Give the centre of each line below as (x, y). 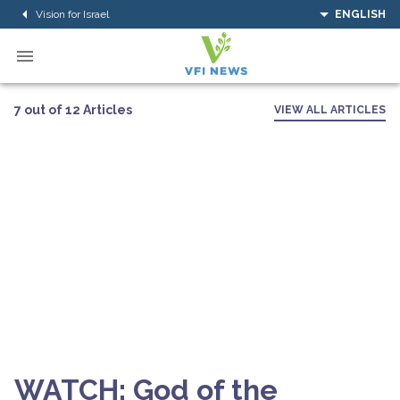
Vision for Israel (72, 14)
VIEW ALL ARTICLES (330, 110)
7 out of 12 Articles (73, 109)
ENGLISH (360, 14)
